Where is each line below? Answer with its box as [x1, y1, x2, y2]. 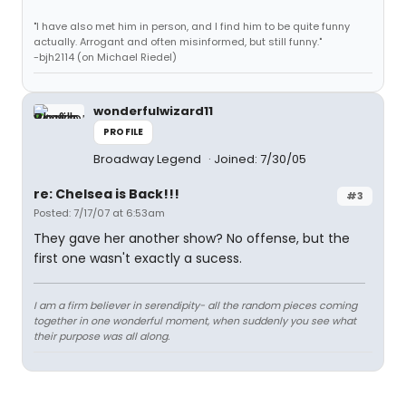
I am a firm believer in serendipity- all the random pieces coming [34, 298, 357, 313]
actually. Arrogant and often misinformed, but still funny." [34, 34, 322, 49]
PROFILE [103, 125, 144, 139]
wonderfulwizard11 [93, 102, 213, 120]
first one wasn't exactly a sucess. [34, 249, 242, 267]
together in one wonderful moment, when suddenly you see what [34, 314, 356, 328]
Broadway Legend [93, 150, 204, 168]
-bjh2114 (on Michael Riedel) [34, 50, 177, 64]
